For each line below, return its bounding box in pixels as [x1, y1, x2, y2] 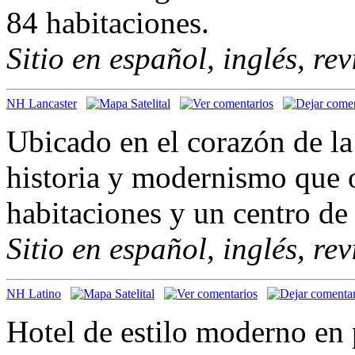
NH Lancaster [6, 96, 77, 110]
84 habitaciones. [6, 5, 209, 40]
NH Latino [6, 286, 61, 300]
